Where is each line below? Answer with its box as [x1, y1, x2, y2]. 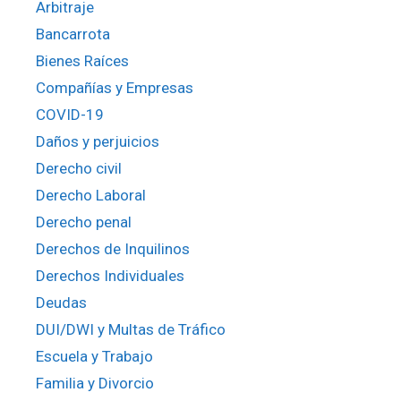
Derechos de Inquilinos [36, 240, 190, 258]
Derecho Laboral [36, 186, 146, 204]
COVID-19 [36, 106, 104, 124]
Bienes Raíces [36, 52, 129, 70]
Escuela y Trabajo [36, 347, 153, 365]
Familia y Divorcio [36, 374, 154, 392]
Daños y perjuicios [36, 132, 159, 150]
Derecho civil [36, 159, 122, 177]
